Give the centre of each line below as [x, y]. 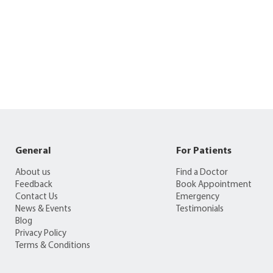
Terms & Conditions [53, 246]
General [33, 151]
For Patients [204, 151]
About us [33, 172]
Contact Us [37, 197]
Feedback [34, 185]
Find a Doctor [202, 172]
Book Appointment [214, 185]
